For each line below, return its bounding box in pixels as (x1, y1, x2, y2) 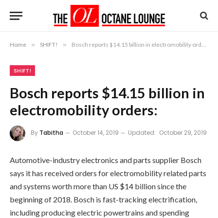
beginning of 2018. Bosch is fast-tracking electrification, (10, 195, 197, 204)
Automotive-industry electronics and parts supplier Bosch (10, 155, 201, 164)
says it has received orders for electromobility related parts (10, 168, 206, 178)
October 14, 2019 (73, 128, 119, 137)
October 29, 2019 (159, 128, 207, 137)
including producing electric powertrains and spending (10, 208, 189, 217)
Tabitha (39, 128, 63, 137)
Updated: (128, 128, 156, 137)
